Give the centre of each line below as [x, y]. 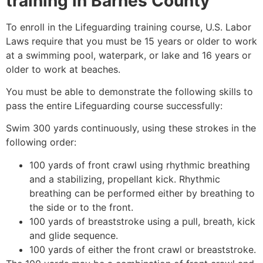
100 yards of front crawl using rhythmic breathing [140, 165]
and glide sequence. [74, 235]
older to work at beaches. [63, 69]
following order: [41, 142]
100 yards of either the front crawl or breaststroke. [143, 249]
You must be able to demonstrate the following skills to [129, 92]
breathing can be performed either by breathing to [142, 193]
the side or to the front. [81, 207]
